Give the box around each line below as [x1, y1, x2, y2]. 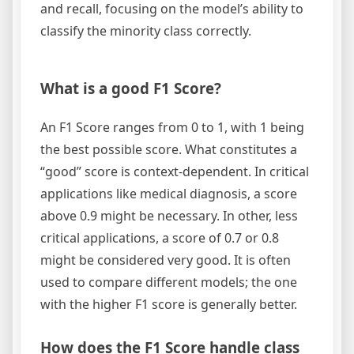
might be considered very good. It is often [40, 250, 291, 269]
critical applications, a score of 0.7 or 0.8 [40, 228, 279, 247]
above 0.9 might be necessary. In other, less [40, 206, 298, 224]
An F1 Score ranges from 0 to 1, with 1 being [40, 118, 304, 136]
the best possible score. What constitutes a [40, 140, 297, 158]
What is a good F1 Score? [40, 78, 221, 99]
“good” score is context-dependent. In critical [40, 162, 309, 180]
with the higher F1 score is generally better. [40, 295, 297, 313]
